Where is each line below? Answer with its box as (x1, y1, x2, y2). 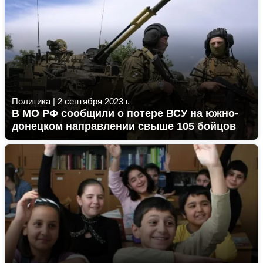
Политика (12, 96, 50, 106)
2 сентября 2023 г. (58, 96, 130, 106)
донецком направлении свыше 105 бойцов (12, 120, 236, 132)
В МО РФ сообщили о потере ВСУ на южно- (12, 107, 238, 119)
